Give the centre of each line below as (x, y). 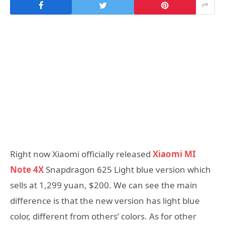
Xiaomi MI (174, 154)
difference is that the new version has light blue (105, 201)
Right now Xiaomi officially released (81, 154)
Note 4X (27, 170)
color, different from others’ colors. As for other (103, 216)
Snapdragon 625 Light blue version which (127, 170)
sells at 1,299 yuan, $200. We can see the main (104, 185)
